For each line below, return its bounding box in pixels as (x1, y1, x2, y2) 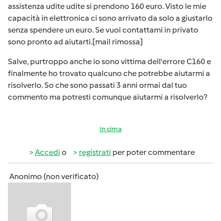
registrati (78, 147, 111, 157)
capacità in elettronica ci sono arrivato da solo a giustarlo (8, 13, 213, 23)
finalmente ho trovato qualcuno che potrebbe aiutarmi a (8, 69, 210, 78)
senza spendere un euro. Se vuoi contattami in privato (8, 25, 198, 35)
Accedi (35, 147, 60, 157)
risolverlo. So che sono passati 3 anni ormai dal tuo (8, 80, 187, 90)
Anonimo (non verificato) (9, 172, 99, 181)
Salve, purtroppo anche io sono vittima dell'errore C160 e (8, 57, 211, 66)
